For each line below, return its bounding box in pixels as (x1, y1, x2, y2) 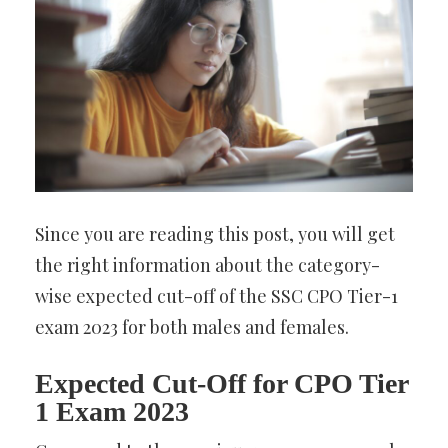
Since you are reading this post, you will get (35, 222, 395, 247)
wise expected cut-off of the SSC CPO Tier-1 (35, 284, 398, 309)
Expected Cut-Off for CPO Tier (35, 368, 408, 400)
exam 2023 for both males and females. (35, 315, 349, 340)
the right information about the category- (35, 253, 380, 278)
